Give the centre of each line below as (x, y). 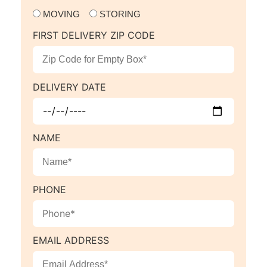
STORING (120, 14)
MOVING (61, 14)
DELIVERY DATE (69, 87)
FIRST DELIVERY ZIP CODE (94, 35)
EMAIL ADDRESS (71, 240)
